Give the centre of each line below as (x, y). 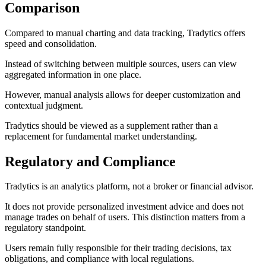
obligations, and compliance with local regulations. (99, 259)
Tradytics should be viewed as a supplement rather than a (111, 125)
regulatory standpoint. (45, 228)
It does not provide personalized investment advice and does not (124, 207)
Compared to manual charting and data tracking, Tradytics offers (125, 33)
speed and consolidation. (51, 43)
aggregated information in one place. (73, 74)
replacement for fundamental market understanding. (101, 136)
